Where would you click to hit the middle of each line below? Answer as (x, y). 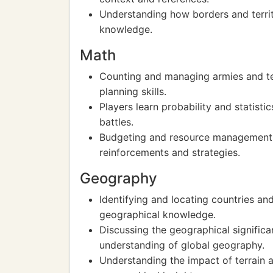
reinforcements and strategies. (170, 152)
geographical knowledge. (158, 214)
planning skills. (133, 91)
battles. (116, 122)
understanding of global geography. (182, 245)
